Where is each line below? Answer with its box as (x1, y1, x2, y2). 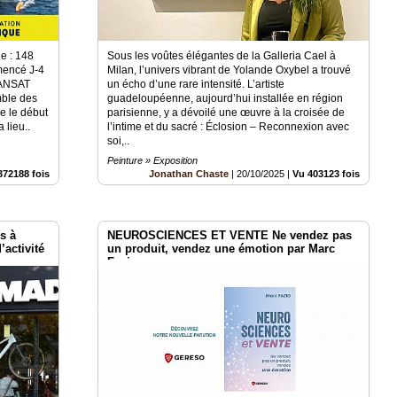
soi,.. (107, 135, 130, 148)
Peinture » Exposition (107, 155, 198, 167)
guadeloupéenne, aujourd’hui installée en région (107, 92, 344, 105)
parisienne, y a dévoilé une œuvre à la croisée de (107, 106, 346, 120)
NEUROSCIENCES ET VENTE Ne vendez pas (107, 229, 353, 243)
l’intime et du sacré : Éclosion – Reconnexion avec (107, 121, 350, 134)
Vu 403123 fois (292, 168, 361, 180)
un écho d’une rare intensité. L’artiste (107, 78, 285, 91)
